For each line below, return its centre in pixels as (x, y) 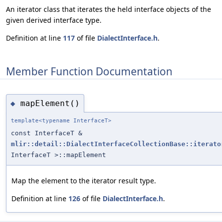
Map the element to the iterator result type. (84, 181)
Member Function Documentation (89, 71)
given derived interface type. (54, 20)
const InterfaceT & (47, 133)
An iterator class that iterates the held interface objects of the (109, 9)
